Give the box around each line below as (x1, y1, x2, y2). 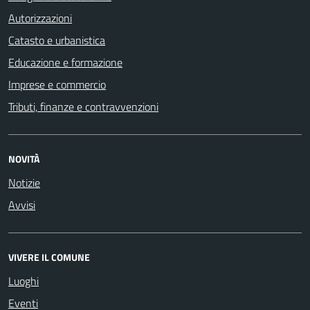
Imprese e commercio (8, 75, 106, 93)
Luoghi (8, 272, 39, 289)
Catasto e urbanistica (8, 31, 105, 48)
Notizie (8, 174, 40, 191)
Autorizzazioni (8, 9, 72, 26)
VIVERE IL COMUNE (8, 249, 90, 264)
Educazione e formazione (8, 53, 122, 71)
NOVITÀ (8, 151, 39, 166)
